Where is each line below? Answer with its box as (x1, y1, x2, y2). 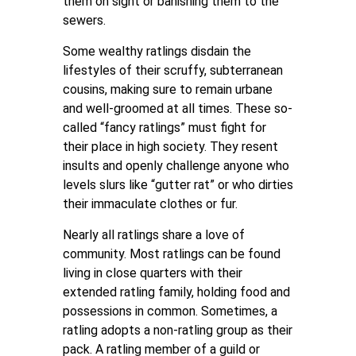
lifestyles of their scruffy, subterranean (63, 63, 283, 78)
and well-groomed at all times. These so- (63, 101, 292, 116)
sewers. (63, 13, 106, 28)
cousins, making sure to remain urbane (63, 82, 273, 97)
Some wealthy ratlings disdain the (63, 44, 251, 59)
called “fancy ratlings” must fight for (63, 120, 266, 135)
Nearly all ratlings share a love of (63, 227, 245, 242)
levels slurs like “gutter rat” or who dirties (63, 177, 293, 192)
